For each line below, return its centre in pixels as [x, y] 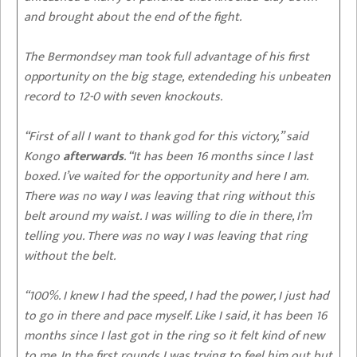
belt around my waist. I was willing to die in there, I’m [168, 216]
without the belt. [71, 256]
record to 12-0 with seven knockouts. [125, 96]
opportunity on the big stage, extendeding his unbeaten [177, 76]
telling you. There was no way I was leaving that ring [166, 236]
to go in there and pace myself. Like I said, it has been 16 [175, 316]
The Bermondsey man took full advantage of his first [167, 57]
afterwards [93, 156]
